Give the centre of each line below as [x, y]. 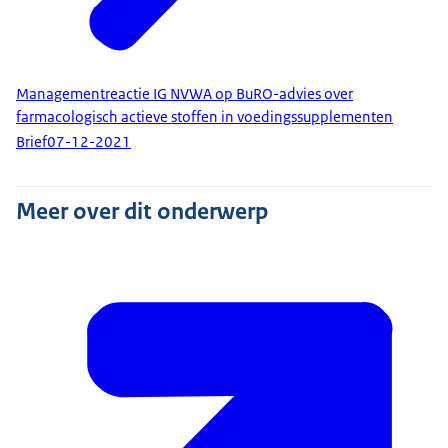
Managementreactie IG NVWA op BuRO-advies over [184, 93]
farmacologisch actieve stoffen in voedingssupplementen [204, 116]
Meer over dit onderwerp [142, 210]
